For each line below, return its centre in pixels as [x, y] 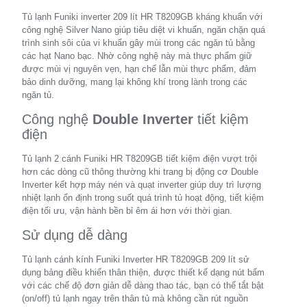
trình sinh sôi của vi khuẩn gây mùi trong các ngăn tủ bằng [138, 43]
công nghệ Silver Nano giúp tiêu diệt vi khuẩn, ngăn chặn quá [144, 30]
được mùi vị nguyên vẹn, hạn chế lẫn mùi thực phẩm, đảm [139, 69]
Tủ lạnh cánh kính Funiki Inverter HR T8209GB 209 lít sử [136, 259]
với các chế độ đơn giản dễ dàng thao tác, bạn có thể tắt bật [143, 285]
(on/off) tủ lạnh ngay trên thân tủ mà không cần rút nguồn [135, 298]
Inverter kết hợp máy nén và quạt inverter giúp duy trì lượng [142, 185]
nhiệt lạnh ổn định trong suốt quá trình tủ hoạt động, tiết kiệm [143, 198]
